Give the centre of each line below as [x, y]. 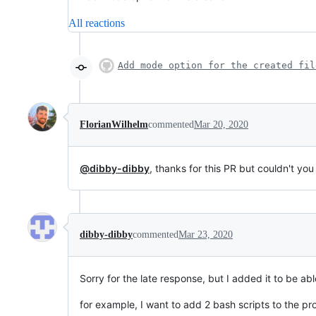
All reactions [97, 23]
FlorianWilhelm [114, 124]
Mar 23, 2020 [206, 235]
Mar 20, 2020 [221, 124]
